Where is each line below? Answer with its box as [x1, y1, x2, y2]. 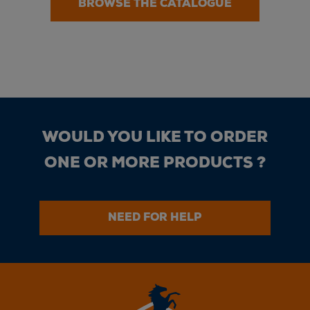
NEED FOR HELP [108, 212, 202, 224]
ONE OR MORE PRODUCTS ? [44, 155, 266, 172]
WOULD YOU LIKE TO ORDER [42, 129, 268, 146]
